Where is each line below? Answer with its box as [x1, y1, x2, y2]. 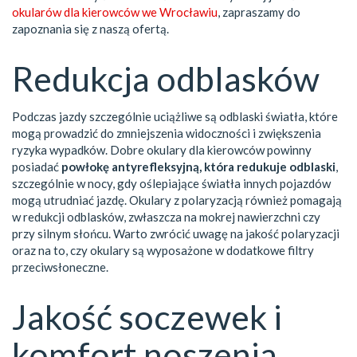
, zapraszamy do [218, 5, 300, 20]
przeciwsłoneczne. [12, 260, 108, 275]
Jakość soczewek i [12, 296, 282, 338]
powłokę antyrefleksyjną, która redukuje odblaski [61, 159, 335, 175]
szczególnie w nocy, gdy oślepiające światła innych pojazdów [12, 176, 331, 191]
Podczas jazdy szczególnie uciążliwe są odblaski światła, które [12, 109, 338, 124]
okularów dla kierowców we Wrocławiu [12, 5, 218, 20]
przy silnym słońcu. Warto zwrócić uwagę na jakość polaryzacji [12, 226, 339, 241]
